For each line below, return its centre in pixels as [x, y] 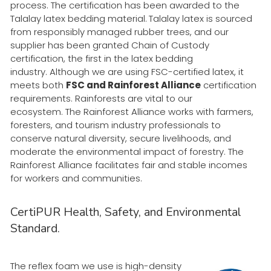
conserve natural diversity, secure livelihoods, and [121, 138]
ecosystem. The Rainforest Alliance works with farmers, [132, 111]
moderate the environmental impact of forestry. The [127, 151]
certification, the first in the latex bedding [102, 58]
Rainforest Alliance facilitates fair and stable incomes [129, 165]
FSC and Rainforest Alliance [133, 85]
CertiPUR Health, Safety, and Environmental [126, 212]
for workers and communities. [76, 178]
